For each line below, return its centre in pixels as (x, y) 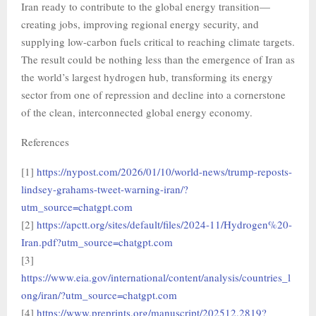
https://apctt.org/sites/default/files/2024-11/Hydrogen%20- (164, 224)
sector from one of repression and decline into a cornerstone (153, 95)
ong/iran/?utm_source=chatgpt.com (99, 295)
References (45, 142)
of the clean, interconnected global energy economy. (137, 112)
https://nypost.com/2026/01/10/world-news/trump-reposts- (164, 171)
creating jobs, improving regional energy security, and (140, 24)
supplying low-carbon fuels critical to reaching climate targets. (158, 42)
